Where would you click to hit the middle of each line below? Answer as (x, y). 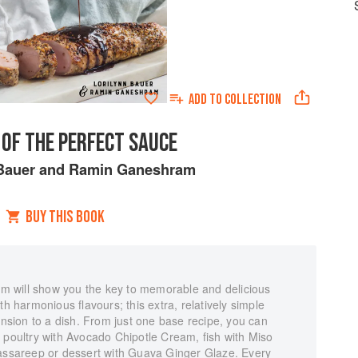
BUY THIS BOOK (65, 217)
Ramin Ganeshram (132, 169)
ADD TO (206, 99)
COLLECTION (253, 99)
